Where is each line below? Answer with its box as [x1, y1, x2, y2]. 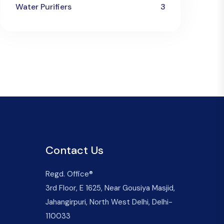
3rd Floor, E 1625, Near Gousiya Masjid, [45, 182, 175, 193]
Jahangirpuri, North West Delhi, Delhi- [45, 196, 172, 207]
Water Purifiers [15, 1, 71, 12]
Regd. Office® [45, 168, 93, 179]
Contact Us [45, 142, 103, 157]
